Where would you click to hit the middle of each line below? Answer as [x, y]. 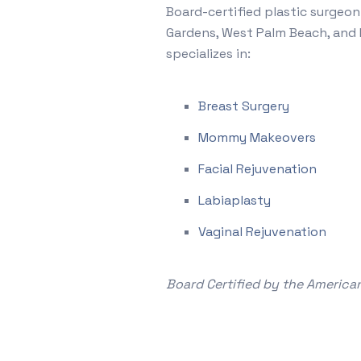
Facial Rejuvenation [258, 168]
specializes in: [209, 53]
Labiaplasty [235, 200]
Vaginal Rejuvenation [263, 231]
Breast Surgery [244, 106]
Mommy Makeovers [257, 137]
